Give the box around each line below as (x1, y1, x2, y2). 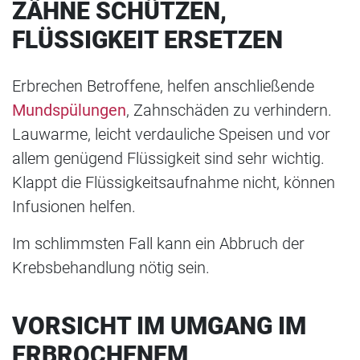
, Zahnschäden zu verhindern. (126, 100, 332, 120)
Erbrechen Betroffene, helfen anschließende (12, 76, 314, 96)
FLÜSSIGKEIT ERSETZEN (12, 25, 283, 54)
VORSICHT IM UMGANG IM (12, 311, 306, 340)
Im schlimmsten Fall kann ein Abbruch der (12, 233, 305, 253)
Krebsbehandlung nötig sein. (12, 257, 210, 277)
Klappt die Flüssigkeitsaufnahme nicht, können (12, 172, 335, 192)
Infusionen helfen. (12, 196, 136, 216)
